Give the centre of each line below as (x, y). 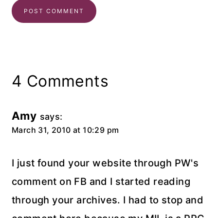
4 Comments (60, 81)
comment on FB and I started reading (101, 182)
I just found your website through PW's (105, 163)
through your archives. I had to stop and (108, 200)
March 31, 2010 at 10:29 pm (65, 130)
